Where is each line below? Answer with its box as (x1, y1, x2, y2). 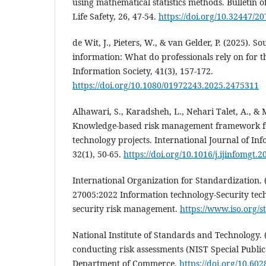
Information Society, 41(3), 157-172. (72, 65, 213, 77)
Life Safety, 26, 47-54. (72, 10, 159, 22)
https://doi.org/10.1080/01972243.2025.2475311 (72, 79, 259, 91)
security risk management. (72, 203, 180, 214)
